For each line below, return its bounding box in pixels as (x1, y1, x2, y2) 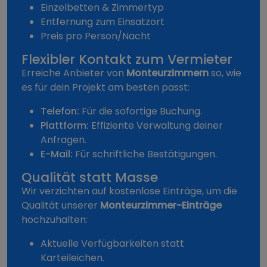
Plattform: (41, 119, 89, 133)
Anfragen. (41, 133, 86, 147)
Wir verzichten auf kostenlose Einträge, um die (21, 184, 237, 198)
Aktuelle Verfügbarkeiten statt (41, 237, 184, 251)
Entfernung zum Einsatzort (41, 15, 164, 29)
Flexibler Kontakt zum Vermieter (21, 50, 232, 69)
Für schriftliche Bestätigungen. (73, 147, 217, 162)
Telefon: (41, 104, 79, 119)
